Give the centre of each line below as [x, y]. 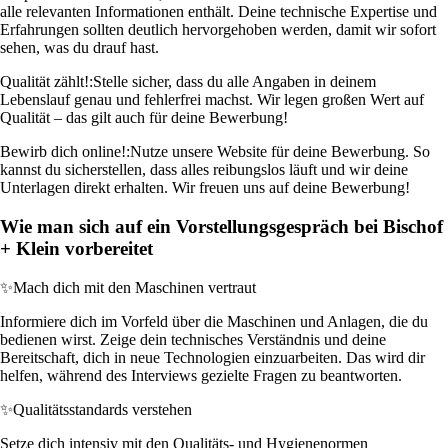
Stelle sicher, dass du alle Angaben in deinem [234, 82]
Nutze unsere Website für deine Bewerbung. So [280, 152]
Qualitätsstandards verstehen [102, 409]
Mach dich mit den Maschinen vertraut [134, 287]
